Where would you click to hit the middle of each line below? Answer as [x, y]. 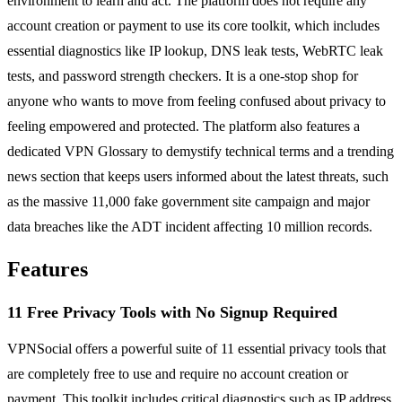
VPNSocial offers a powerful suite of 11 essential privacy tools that [197, 349]
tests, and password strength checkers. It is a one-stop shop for [183, 76]
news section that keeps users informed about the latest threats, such [198, 177]
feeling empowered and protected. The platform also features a [184, 127]
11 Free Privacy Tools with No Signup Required [172, 313]
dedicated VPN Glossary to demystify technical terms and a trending [201, 152]
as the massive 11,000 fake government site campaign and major [188, 202]
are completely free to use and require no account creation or [178, 374]
